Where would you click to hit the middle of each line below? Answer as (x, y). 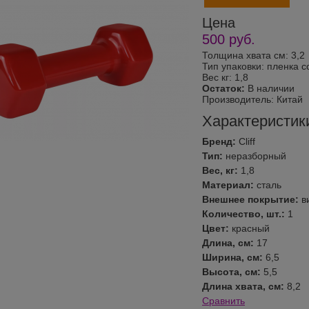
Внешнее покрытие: (252, 200)
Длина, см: (229, 243)
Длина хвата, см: (245, 287)
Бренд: (220, 142)
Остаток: (223, 88)
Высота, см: (233, 272)
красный (251, 229)
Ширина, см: (234, 258)
